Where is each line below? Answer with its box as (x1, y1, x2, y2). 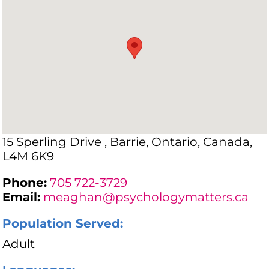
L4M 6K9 (2, 149, 55, 164)
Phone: (2, 175, 47, 190)
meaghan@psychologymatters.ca (43, 190, 249, 205)
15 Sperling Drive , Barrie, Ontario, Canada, (2, 134, 253, 150)
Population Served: (2, 216, 124, 231)
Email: (2, 190, 41, 205)
